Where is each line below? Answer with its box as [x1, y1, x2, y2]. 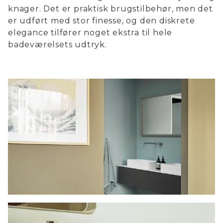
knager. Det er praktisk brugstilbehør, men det [8, 3, 213, 13]
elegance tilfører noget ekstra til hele [8, 27, 173, 37]
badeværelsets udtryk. [8, 39, 107, 49]
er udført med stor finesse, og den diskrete [8, 15, 195, 25]
